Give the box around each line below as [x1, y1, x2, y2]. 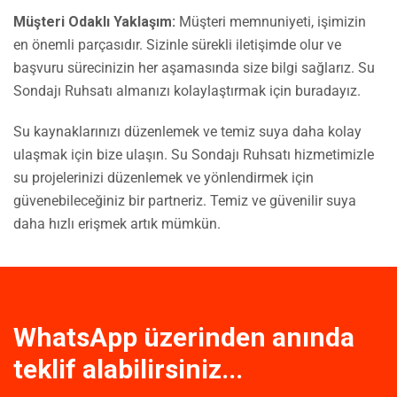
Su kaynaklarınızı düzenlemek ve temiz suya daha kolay [13, 122, 362, 140]
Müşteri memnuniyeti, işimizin [175, 12, 366, 30]
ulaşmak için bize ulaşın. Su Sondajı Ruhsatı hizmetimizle [13, 145, 374, 163]
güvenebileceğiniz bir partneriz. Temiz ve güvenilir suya [13, 191, 356, 209]
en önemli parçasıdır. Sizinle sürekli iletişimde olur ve [13, 35, 341, 53]
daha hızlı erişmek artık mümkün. [13, 214, 221, 232]
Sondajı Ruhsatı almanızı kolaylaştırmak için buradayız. [13, 82, 361, 99]
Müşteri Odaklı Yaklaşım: [13, 12, 175, 30]
